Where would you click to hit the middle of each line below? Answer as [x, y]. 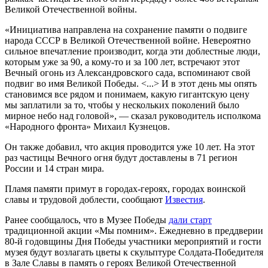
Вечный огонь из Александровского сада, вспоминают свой [128, 72]
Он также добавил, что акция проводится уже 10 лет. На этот [130, 147]
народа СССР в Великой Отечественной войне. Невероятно [128, 40]
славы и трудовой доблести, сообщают [85, 199]
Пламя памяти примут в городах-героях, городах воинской [125, 188]
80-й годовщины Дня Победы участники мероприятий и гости [133, 241]
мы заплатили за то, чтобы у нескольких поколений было [122, 105]
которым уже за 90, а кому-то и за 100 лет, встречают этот [122, 62]
